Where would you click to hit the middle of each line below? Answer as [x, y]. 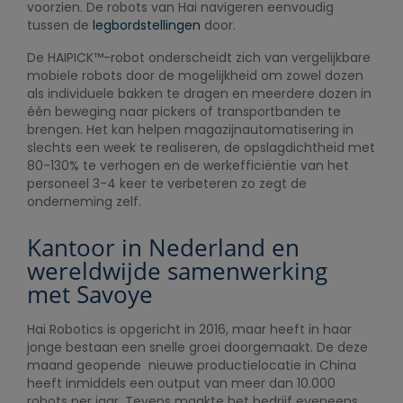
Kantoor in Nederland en [163, 247]
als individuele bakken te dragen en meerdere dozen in [199, 94]
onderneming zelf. [84, 201]
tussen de [60, 25]
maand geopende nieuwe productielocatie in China [192, 365]
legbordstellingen [147, 25]
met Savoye [90, 294]
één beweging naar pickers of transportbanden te [184, 112]
